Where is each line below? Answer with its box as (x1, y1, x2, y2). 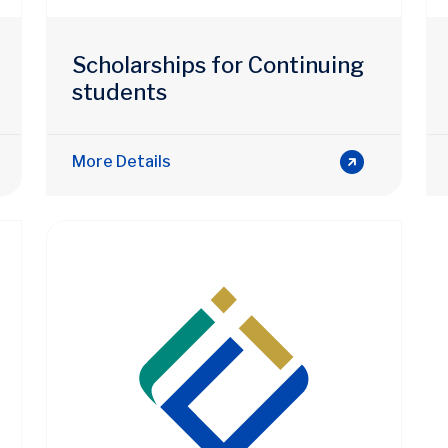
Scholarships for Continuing (72, 51, 364, 78)
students (72, 78, 167, 105)
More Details (72, 151, 171, 171)
